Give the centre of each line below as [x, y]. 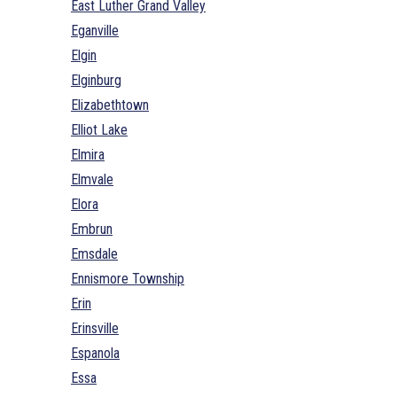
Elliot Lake [99, 129]
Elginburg [96, 80]
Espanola [95, 353]
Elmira [88, 154]
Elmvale [92, 179]
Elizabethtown [110, 105]
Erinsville [95, 328]
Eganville [95, 30]
